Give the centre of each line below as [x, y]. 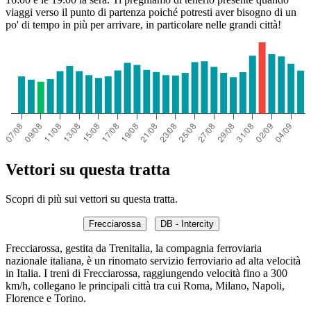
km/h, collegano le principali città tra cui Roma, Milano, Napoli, [145, 286]
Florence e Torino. [46, 299]
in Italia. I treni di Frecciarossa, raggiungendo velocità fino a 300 [146, 274]
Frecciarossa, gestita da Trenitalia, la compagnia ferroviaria [134, 249]
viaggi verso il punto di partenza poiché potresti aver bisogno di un [151, 12]
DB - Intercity [187, 224]
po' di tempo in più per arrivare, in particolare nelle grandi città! [143, 25]
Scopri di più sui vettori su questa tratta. [92, 199]
